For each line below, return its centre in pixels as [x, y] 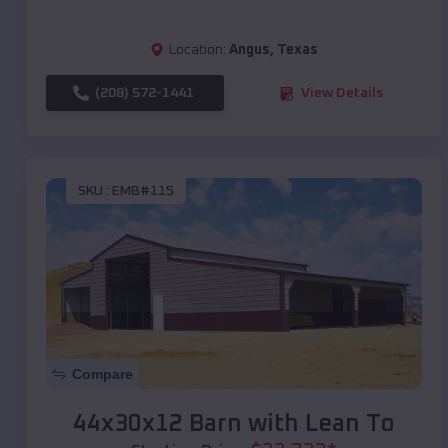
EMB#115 [143, 190]
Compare [102, 374]
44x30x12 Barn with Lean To [234, 424]
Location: [197, 50]
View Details [342, 93]
